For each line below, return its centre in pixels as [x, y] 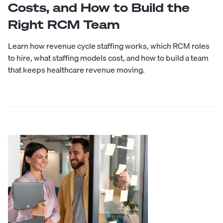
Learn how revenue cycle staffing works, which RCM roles [109, 46]
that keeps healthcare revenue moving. [76, 69]
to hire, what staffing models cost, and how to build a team [108, 57]
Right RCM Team [64, 24]
